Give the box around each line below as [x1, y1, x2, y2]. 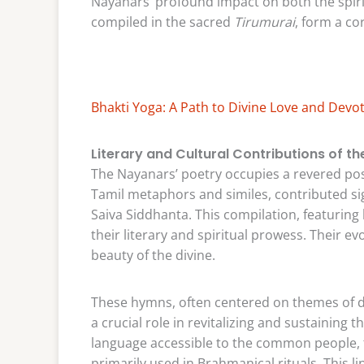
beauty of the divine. [91, 246, 215, 265]
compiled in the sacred [91, 12, 234, 31]
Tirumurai [234, 12, 295, 31]
